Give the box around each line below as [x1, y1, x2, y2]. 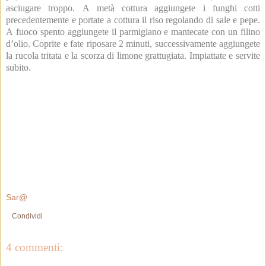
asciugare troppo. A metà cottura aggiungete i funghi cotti [6, 3, 260, 14]
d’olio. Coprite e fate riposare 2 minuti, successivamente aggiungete [6, 39, 260, 49]
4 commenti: [6, 240, 63, 254]
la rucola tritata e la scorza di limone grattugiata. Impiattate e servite [6, 50, 260, 61]
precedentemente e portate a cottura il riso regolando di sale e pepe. [6, 15, 260, 26]
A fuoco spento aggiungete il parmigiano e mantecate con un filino [6, 27, 260, 37]
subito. [6, 62, 31, 73]
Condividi [12, 211, 43, 220]
